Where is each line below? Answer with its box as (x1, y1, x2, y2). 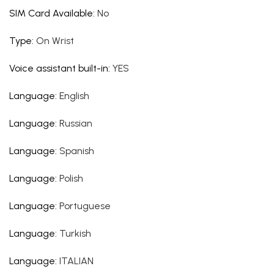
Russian (59, 117, 92, 129)
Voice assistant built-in (9, 62, 108, 74)
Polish (59, 172, 83, 184)
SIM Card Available (9, 7, 93, 19)
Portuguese (59, 200, 111, 212)
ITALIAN (59, 255, 94, 267)
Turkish (59, 228, 91, 239)
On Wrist (36, 35, 74, 46)
